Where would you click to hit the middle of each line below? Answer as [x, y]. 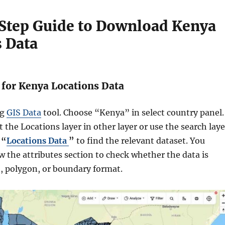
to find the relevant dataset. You [140, 140]
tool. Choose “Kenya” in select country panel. [133, 112]
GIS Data [24, 112]
